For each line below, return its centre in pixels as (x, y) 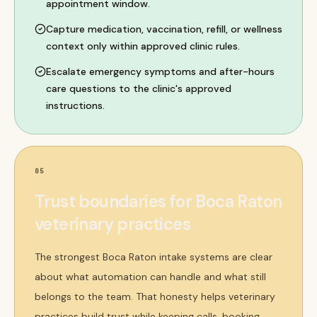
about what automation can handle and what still (150, 277)
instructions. (75, 105)
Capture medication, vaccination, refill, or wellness (164, 29)
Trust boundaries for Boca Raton (158, 201)
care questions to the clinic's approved (139, 88)
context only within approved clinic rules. (143, 46)
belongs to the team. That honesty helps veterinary (155, 296)
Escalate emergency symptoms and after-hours (160, 71)
